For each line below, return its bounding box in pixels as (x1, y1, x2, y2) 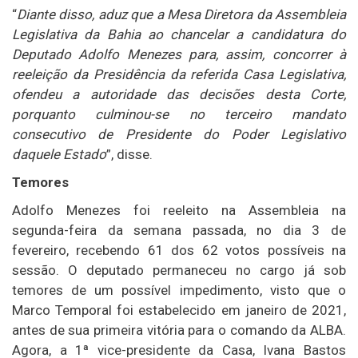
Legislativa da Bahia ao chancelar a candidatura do (12, 26, 346, 42)
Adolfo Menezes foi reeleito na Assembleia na (12, 201, 346, 218)
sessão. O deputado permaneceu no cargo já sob (12, 261, 346, 278)
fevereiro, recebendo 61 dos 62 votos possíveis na (12, 241, 346, 258)
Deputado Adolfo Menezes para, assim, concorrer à (12, 46, 346, 62)
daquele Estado (12, 145, 106, 162)
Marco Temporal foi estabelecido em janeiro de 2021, (12, 301, 346, 318)
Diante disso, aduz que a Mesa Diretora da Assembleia (17, 6, 346, 22)
